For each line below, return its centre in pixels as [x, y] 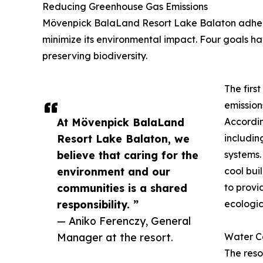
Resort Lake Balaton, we [123, 139]
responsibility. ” [98, 205]
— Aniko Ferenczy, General [124, 221]
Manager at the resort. [115, 237]
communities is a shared [122, 188]
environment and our [114, 172]
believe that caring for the [128, 155]
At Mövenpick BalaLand [121, 122]
